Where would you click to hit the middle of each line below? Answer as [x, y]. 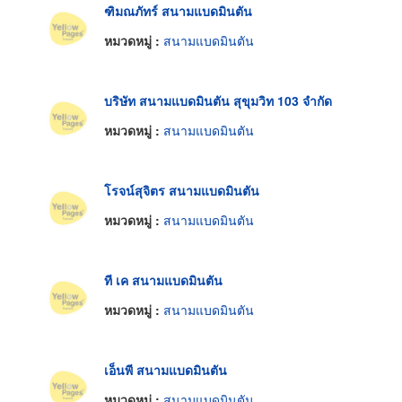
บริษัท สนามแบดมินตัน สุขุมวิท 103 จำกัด [218, 100]
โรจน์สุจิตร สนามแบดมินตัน [182, 190]
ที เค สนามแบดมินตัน [163, 280]
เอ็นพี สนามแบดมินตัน [166, 369]
